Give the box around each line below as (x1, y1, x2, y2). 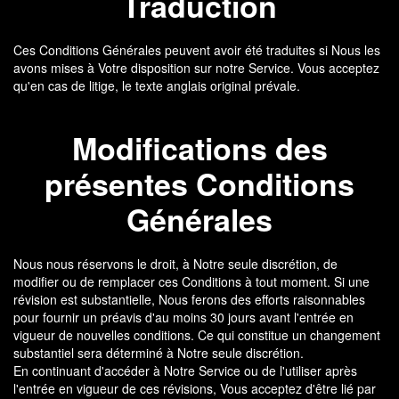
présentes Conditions (45, 162, 354, 205)
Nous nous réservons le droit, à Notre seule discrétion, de (13, 255, 338, 273)
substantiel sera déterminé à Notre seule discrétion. (13, 344, 304, 362)
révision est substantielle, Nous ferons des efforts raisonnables (13, 290, 365, 308)
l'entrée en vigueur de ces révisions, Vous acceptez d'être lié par (13, 379, 376, 397)
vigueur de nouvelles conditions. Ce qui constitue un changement (13, 326, 380, 344)
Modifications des (71, 126, 328, 169)
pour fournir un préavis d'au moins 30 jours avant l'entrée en (13, 308, 354, 326)
